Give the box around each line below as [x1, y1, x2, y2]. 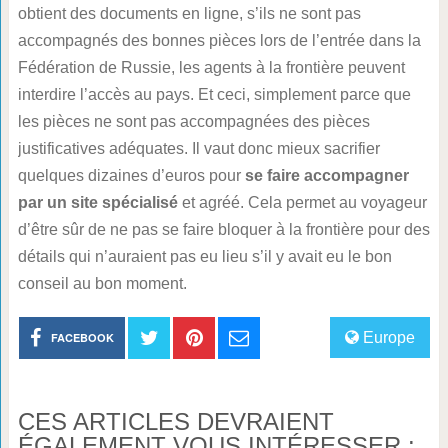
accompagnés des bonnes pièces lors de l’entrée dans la [17, 32, 421, 49]
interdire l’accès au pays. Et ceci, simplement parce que [17, 86, 411, 103]
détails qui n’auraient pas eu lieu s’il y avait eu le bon [17, 248, 392, 265]
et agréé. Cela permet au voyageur [177, 194, 427, 211]
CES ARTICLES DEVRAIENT [17, 408, 334, 435]
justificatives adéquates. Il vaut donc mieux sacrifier [17, 140, 380, 157]
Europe [363, 329, 416, 346]
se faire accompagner [244, 167, 409, 184]
